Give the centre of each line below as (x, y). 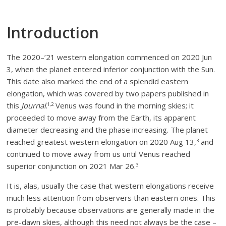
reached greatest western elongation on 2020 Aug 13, (102, 142)
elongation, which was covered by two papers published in (108, 93)
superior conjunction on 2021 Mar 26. (71, 166)
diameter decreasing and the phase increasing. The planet (107, 130)
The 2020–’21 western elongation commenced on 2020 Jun (109, 57)
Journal (34, 105)
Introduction (53, 33)
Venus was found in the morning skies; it (124, 105)
